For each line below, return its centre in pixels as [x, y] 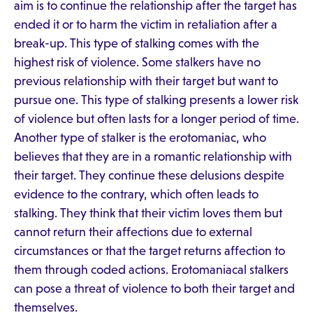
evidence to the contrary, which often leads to [136, 194]
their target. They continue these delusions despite [149, 175]
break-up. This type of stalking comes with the [137, 43]
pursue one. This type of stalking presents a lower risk [156, 100]
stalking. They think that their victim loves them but [148, 213]
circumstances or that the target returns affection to [150, 251]
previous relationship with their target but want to [146, 81]
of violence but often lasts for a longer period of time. [156, 119]
